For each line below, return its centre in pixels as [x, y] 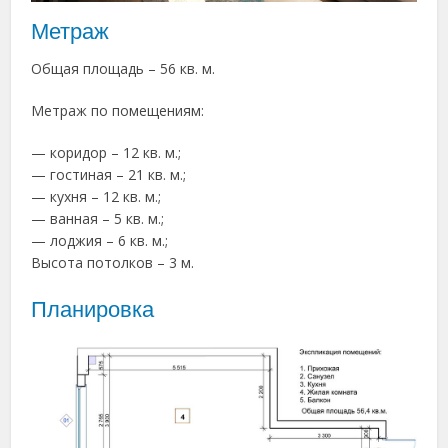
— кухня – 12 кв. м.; [96, 197]
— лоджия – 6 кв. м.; [100, 241]
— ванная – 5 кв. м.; [98, 219]
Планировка [93, 310]
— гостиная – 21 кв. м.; [109, 175]
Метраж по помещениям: [118, 111]
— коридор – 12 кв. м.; [106, 153]
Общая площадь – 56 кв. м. [123, 69]
